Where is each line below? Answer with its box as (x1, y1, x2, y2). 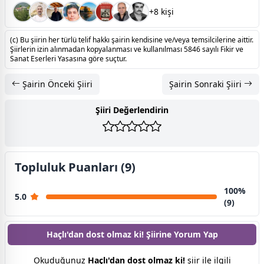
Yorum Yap (173, 228, 218, 240)
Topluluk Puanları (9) (15, 159, 136, 175)
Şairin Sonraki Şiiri (169, 78, 244, 90)
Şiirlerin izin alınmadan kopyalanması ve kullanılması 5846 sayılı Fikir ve (10, 44, 243, 54)
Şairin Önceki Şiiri (20, 78, 93, 90)
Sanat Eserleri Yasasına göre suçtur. (10, 53, 127, 64)
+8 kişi (149, 5, 174, 17)
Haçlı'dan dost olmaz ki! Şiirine (46, 228, 174, 240)
